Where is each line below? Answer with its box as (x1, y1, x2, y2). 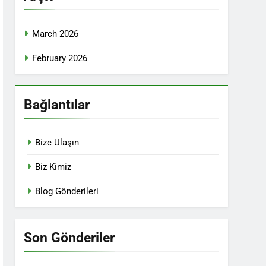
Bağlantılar (24, 96, 90, 113)
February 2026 (32, 53, 88, 64)
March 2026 (32, 28, 79, 39)
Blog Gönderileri (35, 186, 99, 197)
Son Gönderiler (24, 229, 115, 246)
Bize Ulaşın (35, 137, 80, 148)
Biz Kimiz (35, 161, 72, 172)
